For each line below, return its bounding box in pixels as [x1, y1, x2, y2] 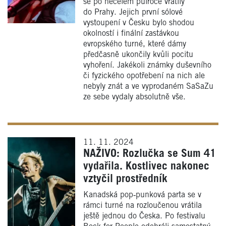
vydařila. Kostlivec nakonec [83, 161, 209, 172]
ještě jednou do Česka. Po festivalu [83, 212, 205, 220]
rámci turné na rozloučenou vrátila [83, 201, 202, 209]
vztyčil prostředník [83, 174, 167, 184]
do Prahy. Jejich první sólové [83, 8, 183, 16]
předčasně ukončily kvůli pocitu [83, 50, 193, 59]
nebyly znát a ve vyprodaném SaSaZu [83, 82, 213, 90]
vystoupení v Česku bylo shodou [83, 19, 194, 27]
